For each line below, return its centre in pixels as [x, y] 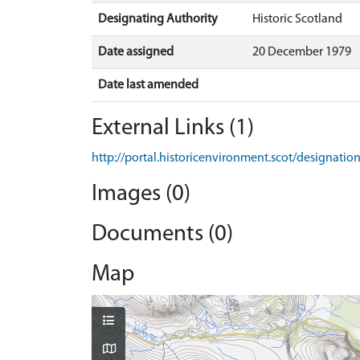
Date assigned [136, 52]
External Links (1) [173, 128]
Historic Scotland [297, 19]
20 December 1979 [302, 52]
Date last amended [148, 85]
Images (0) [141, 194]
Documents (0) [162, 234]
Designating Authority [158, 19]
